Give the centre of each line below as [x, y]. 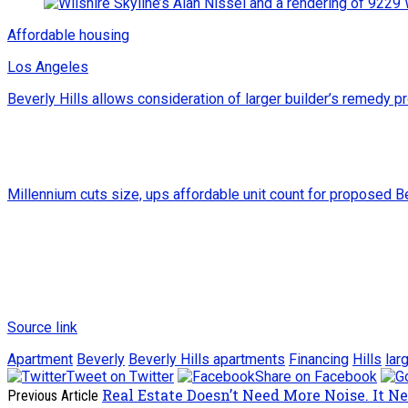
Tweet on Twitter [120, 377]
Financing [319, 360]
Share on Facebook [316, 377]
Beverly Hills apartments [207, 360]
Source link [42, 328]
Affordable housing [68, 36]
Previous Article [53, 396]
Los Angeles [48, 67]
